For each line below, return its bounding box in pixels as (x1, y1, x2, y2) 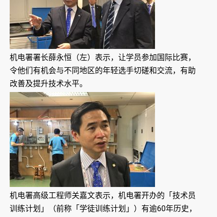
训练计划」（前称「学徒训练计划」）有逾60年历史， (10, 204, 197, 214)
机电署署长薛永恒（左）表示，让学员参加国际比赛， (10, 53, 196, 62)
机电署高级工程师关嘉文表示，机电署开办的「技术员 (10, 191, 196, 201)
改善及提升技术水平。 (10, 79, 87, 89)
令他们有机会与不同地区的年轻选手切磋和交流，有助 (10, 66, 196, 76)
